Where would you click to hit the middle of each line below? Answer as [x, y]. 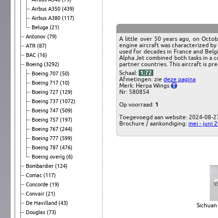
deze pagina [180, 79]
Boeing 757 [46, 119]
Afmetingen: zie [141, 79]
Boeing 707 [46, 73]
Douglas [36, 212]
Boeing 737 [46, 101]
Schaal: [129, 73]
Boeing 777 [46, 138]
